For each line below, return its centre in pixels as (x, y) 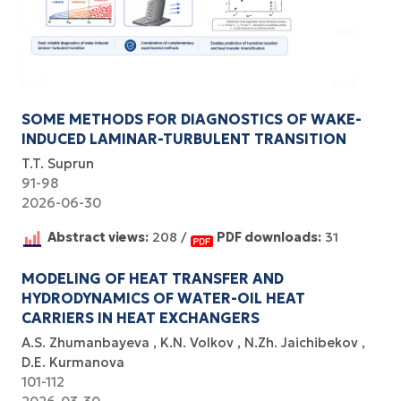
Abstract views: (98, 238)
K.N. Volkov (199, 342)
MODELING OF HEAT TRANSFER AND (153, 278)
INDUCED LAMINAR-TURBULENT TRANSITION (184, 139)
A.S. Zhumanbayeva (87, 342)
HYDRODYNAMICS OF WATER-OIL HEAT (163, 298)
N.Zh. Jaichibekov (303, 342)
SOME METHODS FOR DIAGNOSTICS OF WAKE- (192, 119)
